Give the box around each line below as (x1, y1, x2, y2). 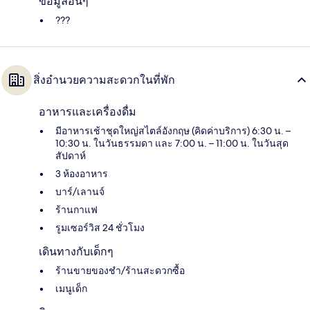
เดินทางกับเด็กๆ (39, 245, 113, 259)
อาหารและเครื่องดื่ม (39, 105, 136, 119)
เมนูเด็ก (55, 282, 87, 295)
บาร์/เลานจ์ (55, 185, 104, 199)
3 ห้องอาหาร (55, 167, 108, 181)
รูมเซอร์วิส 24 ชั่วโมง (55, 221, 145, 235)
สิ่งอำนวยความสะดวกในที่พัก (33, 73, 175, 87)
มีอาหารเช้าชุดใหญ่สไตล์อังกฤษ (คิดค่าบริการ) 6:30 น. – (55, 125, 291, 138)
